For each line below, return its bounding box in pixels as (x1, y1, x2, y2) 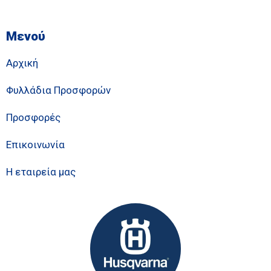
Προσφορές (6, 111, 60, 123)
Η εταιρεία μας (6, 165, 76, 178)
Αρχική (6, 56, 38, 69)
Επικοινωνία (6, 138, 65, 151)
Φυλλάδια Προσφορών (6, 83, 111, 96)
